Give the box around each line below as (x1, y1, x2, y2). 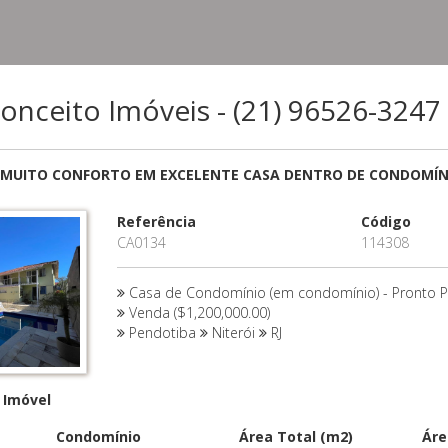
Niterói (207, 323, 259, 342)
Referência (116, 212, 196, 231)
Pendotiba (124, 323, 200, 342)
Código (361, 212, 412, 231)
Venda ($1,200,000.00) (124, 303, 270, 322)
